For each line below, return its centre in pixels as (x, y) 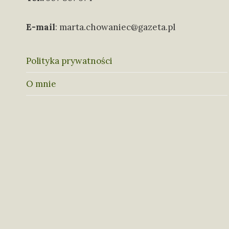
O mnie (41, 84)
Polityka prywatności (69, 61)
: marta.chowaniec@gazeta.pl (115, 27)
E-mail (41, 27)
